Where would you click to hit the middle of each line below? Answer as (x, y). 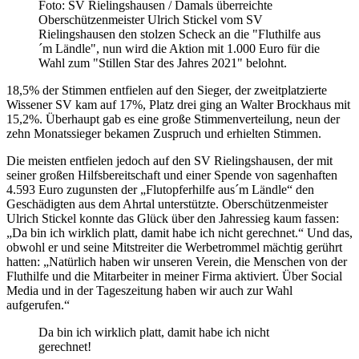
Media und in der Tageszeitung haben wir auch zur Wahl (149, 290)
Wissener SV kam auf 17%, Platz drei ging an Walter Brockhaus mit (178, 104)
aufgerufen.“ (38, 305)
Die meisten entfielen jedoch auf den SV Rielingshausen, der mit (169, 160)
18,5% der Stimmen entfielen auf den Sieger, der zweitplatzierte (167, 90)
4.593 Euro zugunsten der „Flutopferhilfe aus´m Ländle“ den (160, 189)
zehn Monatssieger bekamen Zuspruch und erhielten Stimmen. (164, 133)
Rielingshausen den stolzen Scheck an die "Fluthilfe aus (179, 34)
